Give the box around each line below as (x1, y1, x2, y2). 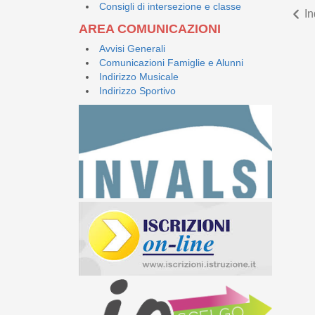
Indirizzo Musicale (99, 70, 179, 82)
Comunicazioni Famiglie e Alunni (99, 56, 243, 68)
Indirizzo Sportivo (99, 84, 176, 96)
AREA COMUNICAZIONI (79, 21, 221, 36)
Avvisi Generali (99, 42, 165, 54)
